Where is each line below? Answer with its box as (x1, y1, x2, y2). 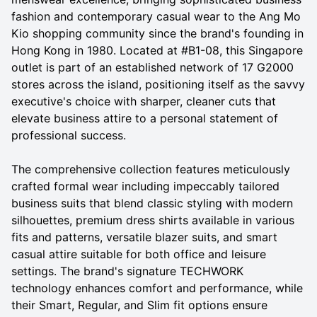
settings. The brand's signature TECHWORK (11, 263, 243, 278)
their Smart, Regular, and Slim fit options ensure (11, 297, 267, 312)
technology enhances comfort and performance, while (11, 280, 303, 295)
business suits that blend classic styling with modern (11, 195, 293, 210)
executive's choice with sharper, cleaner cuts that (11, 93, 276, 108)
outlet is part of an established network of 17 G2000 (11, 59, 294, 74)
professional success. (11, 127, 126, 142)
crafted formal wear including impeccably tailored (11, 178, 279, 193)
